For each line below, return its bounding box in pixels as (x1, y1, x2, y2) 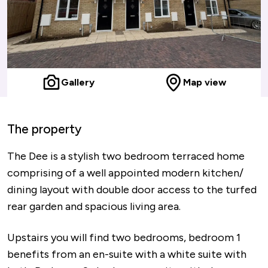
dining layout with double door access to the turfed (7, 183, 257, 196)
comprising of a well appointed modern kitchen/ (7, 166, 243, 179)
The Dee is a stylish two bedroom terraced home (7, 150, 245, 163)
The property (7, 121, 81, 136)
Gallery (61, 77, 95, 88)
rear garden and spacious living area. (7, 200, 181, 213)
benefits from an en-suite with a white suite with (7, 248, 246, 261)
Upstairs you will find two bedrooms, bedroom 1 (7, 231, 240, 244)
